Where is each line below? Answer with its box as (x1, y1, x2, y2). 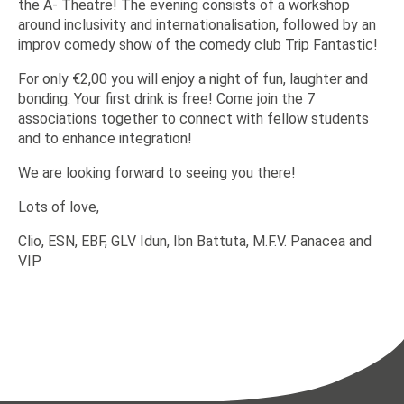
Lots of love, (18, 198, 99, 216)
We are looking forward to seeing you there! (18, 164, 296, 181)
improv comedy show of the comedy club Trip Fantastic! (18, 36, 381, 53)
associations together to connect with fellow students (18, 110, 369, 127)
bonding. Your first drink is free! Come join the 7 (18, 90, 315, 107)
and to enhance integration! (18, 130, 192, 147)
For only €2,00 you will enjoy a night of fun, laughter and (18, 70, 368, 87)
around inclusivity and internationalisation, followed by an (18, 16, 376, 33)
